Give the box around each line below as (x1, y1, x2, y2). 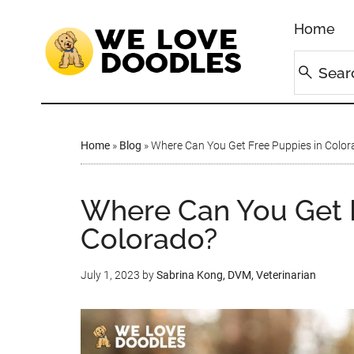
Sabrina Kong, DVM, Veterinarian (156, 269, 316, 281)
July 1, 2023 (81, 269, 140, 281)
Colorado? (81, 222, 217, 255)
